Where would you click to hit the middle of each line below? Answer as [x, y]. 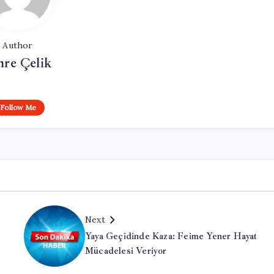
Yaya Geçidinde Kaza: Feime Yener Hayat [171, 236]
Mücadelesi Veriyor [126, 251]
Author [18, 45]
